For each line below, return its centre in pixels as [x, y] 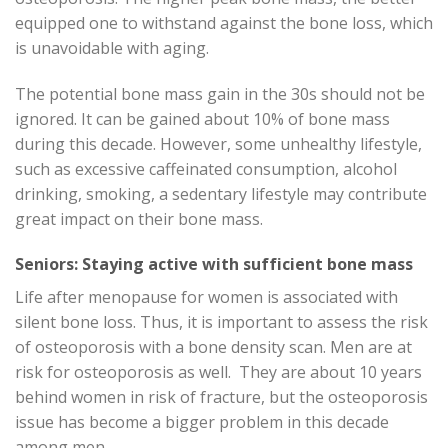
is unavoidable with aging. [112, 47]
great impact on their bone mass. [139, 218]
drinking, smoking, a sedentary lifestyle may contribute [221, 193]
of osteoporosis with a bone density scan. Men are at [213, 347]
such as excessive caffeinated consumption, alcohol [206, 168]
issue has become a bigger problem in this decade [202, 422]
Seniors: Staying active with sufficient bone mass [214, 264]
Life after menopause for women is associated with [206, 297]
